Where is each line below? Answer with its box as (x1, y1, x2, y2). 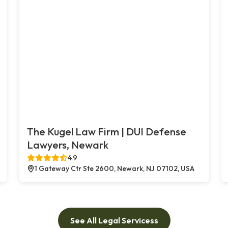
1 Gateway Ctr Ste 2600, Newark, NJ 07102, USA (35, 163, 195, 173)
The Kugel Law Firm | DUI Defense (27, 125, 187, 138)
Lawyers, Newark (27, 138, 109, 151)
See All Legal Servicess (70, 215, 158, 225)
